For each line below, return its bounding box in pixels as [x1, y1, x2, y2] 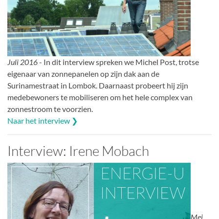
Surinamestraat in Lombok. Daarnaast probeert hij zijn [7, 81, 188, 90]
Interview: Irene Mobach [7, 142, 149, 159]
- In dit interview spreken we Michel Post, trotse [38, 57, 199, 66]
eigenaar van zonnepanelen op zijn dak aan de [7, 69, 159, 78]
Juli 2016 [7, 57, 38, 66]
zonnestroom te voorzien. [7, 104, 93, 113]
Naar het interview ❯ [7, 116, 78, 125]
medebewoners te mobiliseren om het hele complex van [7, 92, 193, 102]
